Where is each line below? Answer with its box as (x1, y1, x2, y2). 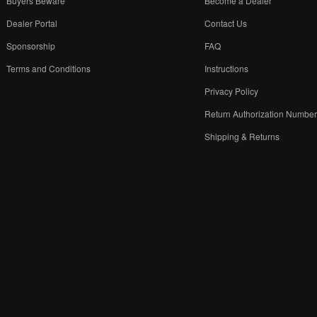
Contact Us (204, 16, 248, 29)
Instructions (204, 62, 249, 74)
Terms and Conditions (6, 62, 91, 74)
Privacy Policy (204, 84, 259, 97)
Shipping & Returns (204, 129, 280, 142)
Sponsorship (6, 39, 56, 52)
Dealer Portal (6, 16, 58, 29)
